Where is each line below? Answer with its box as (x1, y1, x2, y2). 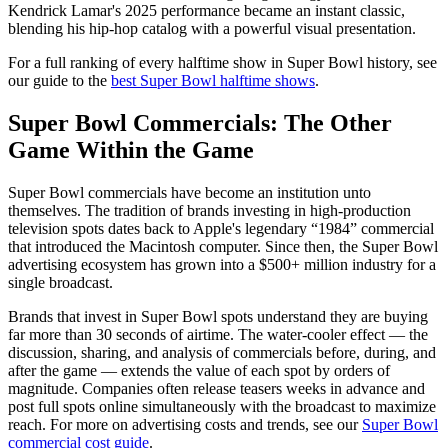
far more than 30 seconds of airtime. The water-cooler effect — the (8, 325, 428, 343)
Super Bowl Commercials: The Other (8, 109, 392, 136)
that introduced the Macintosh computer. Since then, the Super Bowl (8, 237, 438, 255)
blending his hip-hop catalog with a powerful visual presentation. (8, 19, 416, 37)
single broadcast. (8, 273, 113, 291)
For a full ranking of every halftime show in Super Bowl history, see (8, 53, 437, 71)
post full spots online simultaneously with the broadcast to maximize (8, 397, 436, 415)
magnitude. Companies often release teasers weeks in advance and (8, 379, 425, 397)
